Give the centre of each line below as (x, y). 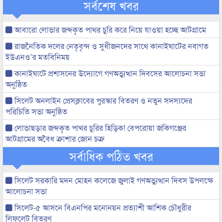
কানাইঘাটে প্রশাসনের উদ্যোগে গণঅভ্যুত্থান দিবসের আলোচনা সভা (109, 73)
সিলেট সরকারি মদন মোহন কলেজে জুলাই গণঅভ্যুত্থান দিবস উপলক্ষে (113, 180)
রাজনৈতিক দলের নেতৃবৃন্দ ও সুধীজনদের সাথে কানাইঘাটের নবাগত (111, 46)
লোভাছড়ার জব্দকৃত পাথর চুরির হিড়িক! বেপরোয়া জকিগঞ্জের (99, 128)
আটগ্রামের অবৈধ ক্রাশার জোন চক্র (55, 139)
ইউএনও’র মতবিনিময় (38, 57)
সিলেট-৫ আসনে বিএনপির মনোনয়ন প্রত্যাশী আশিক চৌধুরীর (102, 207)
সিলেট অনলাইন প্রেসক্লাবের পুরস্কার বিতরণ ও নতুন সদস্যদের (102, 100)
